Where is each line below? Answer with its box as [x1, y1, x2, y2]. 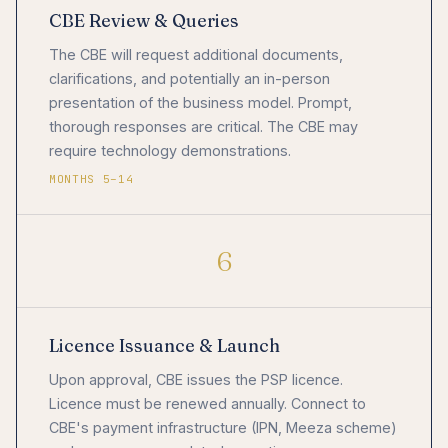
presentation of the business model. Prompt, [49, 94, 352, 112]
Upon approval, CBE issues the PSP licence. [49, 371, 343, 389]
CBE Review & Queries [49, 10, 239, 32]
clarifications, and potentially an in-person [49, 70, 330, 88]
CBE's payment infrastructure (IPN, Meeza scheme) [49, 419, 397, 437]
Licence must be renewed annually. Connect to [49, 395, 366, 413]
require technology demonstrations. [49, 142, 291, 160]
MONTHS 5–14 [49, 172, 134, 187]
